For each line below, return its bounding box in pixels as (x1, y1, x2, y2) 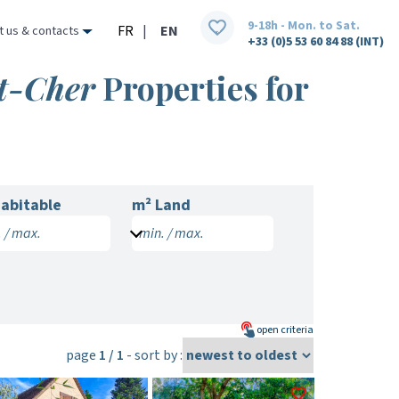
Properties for (95, 66, 309, 109)
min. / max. (138, 224, 204, 243)
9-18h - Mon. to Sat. (248, 16, 360, 35)
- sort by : (124, 346, 183, 365)
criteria (279, 322, 313, 338)
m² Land (131, 194, 191, 216)
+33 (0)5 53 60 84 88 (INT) (248, 32, 384, 51)
